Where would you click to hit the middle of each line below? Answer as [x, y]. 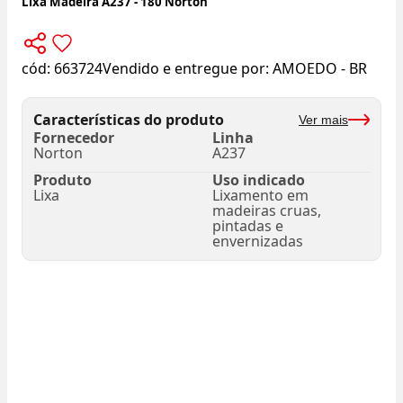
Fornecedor [74, 138]
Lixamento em [260, 196]
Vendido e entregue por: [188, 69]
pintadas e [248, 226]
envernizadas [258, 242]
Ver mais [323, 119]
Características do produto [129, 119]
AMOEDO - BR [320, 69]
